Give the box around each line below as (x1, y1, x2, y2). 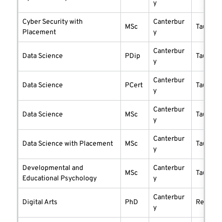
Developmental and (22, 164, 83, 173)
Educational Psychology (22, 174, 97, 183)
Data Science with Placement (22, 140, 113, 149)
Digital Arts (22, 198, 57, 207)
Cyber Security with (22, 18, 83, 27)
